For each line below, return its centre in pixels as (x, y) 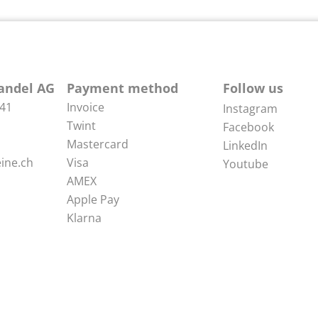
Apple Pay (93, 199)
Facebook (248, 127)
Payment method (123, 88)
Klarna (84, 218)
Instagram (250, 108)
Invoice (86, 107)
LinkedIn (245, 145)
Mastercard (98, 144)
